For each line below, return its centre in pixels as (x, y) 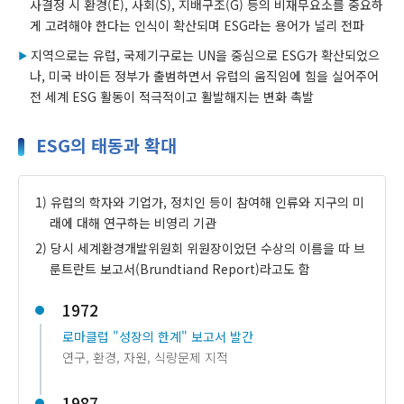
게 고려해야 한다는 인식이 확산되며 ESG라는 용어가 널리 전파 (197, 26)
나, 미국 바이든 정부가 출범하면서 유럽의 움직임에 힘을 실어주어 (204, 76)
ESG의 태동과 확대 (106, 146)
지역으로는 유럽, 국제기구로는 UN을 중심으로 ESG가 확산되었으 (205, 55)
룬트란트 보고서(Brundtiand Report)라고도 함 (179, 268)
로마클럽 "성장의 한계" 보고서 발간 (157, 336)
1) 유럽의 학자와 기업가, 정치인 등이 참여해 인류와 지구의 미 (199, 202)
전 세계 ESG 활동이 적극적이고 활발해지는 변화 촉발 (172, 97)
